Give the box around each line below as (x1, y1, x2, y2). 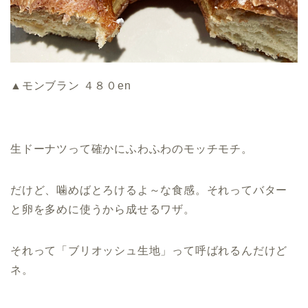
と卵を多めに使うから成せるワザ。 (10, 203, 195, 216)
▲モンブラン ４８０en (10, 80, 131, 92)
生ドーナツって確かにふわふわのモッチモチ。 (10, 143, 253, 155)
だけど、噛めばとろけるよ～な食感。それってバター (10, 184, 288, 197)
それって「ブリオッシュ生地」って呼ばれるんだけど (10, 245, 288, 257)
